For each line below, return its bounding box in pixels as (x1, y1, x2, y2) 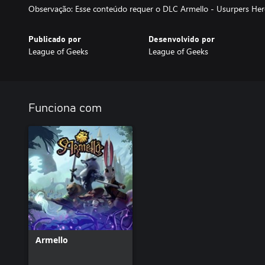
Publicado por (28, 35, 81, 44)
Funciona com (28, 102, 102, 114)
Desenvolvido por (148, 35, 215, 44)
